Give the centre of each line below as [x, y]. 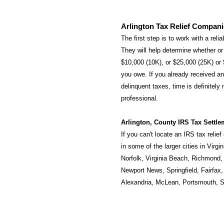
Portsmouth [199, 182]
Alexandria [136, 182]
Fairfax [211, 170]
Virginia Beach [166, 158]
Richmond [206, 158]
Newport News [142, 170]
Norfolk [131, 158]
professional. [139, 98]
